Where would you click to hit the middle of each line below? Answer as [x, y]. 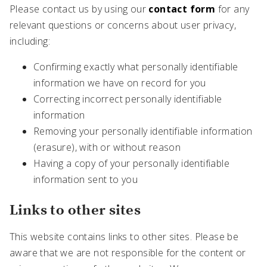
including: [30, 41]
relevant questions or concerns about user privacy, [123, 25]
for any [232, 9]
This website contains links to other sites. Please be [124, 237]
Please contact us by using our [79, 9]
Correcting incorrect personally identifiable [128, 99]
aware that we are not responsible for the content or [128, 253]
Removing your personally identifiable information [143, 131]
